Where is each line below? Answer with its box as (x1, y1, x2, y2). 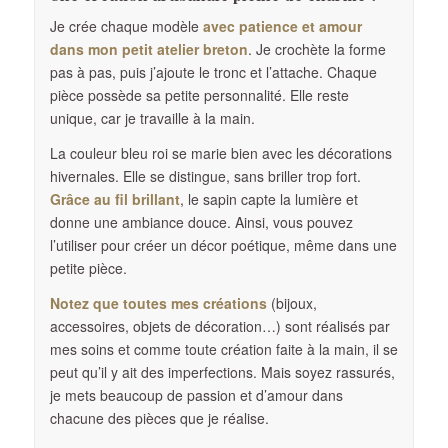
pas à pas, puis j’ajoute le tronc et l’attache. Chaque (49, 61, 377, 82)
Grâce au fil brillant (49, 188, 180, 209)
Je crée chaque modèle (49, 15, 203, 36)
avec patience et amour (202, 15, 362, 36)
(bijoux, (266, 292, 317, 313)
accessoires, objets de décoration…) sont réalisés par (49, 315, 390, 336)
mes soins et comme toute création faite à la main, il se (49, 338, 398, 359)
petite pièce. (49, 257, 127, 278)
